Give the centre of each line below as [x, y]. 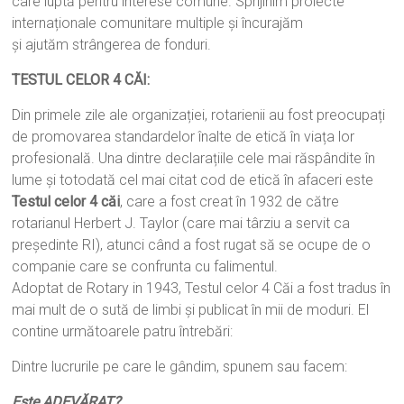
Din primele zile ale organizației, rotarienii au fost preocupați [199, 115]
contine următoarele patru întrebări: [123, 332]
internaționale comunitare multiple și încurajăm [158, 23]
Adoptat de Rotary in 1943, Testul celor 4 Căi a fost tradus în [202, 289]
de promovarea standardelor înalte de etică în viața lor [184, 137]
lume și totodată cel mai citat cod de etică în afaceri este [193, 180]
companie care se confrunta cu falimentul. [145, 267]
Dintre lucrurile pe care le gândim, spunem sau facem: [180, 367]
